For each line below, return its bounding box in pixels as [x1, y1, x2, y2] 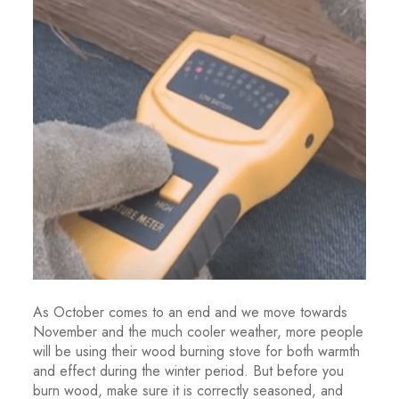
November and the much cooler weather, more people [33, 322, 364, 342]
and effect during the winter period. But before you [33, 361, 345, 381]
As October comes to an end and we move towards [33, 302, 348, 322]
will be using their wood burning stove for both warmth [33, 341, 361, 362]
